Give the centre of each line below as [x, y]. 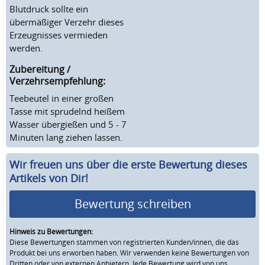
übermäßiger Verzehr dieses [67, 22]
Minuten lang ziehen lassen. [66, 137]
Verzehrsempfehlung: [57, 81]
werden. [26, 48]
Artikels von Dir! [49, 178]
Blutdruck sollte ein [49, 9]
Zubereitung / [40, 69]
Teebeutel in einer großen [62, 98]
